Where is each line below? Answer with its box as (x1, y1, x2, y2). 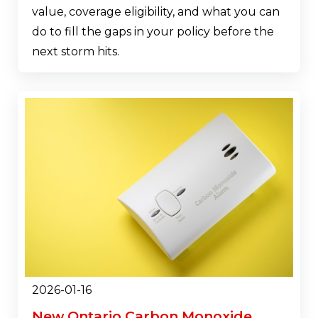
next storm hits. (32, 44, 119, 58)
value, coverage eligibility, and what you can (32, 4, 280, 18)
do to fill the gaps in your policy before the (32, 24, 274, 38)
